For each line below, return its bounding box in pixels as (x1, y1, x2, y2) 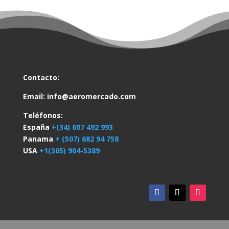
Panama (22, 133, 55, 144)
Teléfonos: (22, 110, 63, 120)
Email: (22, 91, 47, 101)
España (22, 122, 52, 132)
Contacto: (22, 72, 59, 82)
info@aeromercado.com (47, 91, 136, 101)
